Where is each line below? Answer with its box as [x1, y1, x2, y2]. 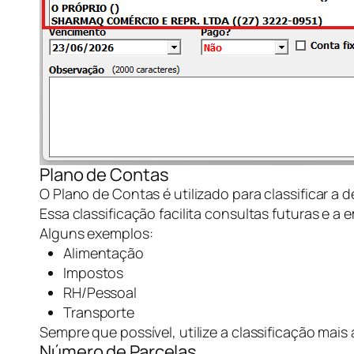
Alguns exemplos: [40, 224, 153, 243]
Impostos [63, 263, 124, 282]
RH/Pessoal [63, 283, 137, 302]
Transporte [63, 303, 134, 322]
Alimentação [63, 243, 144, 262]
